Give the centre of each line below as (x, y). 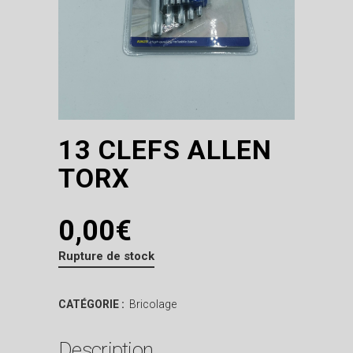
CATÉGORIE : (93, 304)
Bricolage (153, 304)
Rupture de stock (106, 256)
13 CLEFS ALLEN (165, 149)
